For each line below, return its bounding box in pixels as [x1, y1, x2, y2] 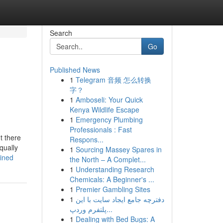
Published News [49, 65, 100, 75]
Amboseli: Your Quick [75, 95, 143, 105]
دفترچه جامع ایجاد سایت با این [75, 194, 164, 204]
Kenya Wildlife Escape [69, 105, 139, 114]
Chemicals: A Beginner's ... [69, 174, 154, 184]
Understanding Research [75, 164, 154, 174]
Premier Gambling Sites [75, 184, 150, 194]
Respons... [69, 134, 104, 144]
